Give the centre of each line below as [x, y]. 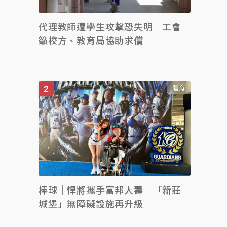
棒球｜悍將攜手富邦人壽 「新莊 [110, 190]
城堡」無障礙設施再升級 [91, 204]
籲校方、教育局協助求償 [91, 41]
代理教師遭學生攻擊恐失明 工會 [110, 27]
